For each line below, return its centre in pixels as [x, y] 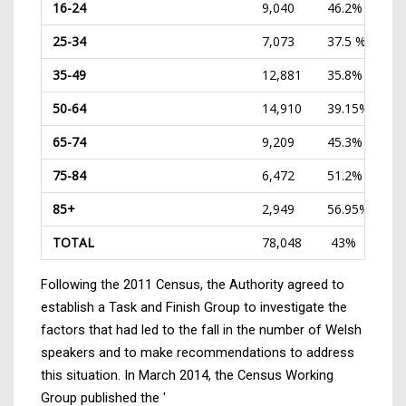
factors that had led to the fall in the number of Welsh [201, 329]
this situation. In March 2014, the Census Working [187, 375]
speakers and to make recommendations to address [198, 352]
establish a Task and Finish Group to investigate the [194, 307]
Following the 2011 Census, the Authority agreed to [193, 284]
